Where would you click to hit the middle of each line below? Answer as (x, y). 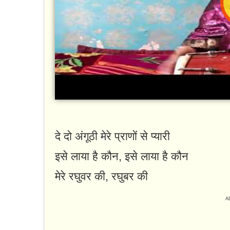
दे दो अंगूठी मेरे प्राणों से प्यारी (112, 137)
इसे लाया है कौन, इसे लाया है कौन (122, 157)
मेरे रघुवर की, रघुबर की (101, 177)
